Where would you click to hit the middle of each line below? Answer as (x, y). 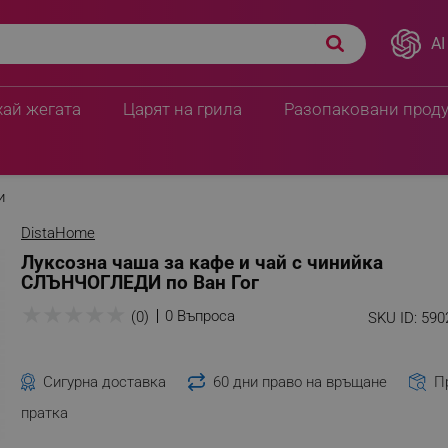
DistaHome (58, 233)
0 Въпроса (200, 316)
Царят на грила (182, 109)
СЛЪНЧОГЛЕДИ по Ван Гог (140, 282)
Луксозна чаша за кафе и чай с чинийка (202, 262)
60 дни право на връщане (299, 382)
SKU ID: (392, 318)
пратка (44, 413)
